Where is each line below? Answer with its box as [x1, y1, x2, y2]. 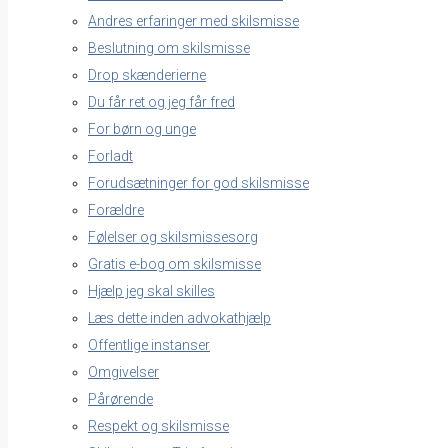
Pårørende [88, 390, 153, 407]
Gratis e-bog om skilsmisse [88, 255, 261, 272]
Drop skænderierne [88, 66, 206, 83]
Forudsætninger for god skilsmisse [88, 174, 309, 191]
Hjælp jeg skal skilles [88, 282, 215, 299]
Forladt [88, 147, 133, 164]
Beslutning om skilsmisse [88, 39, 250, 56]
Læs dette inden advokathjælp [88, 309, 271, 326]
